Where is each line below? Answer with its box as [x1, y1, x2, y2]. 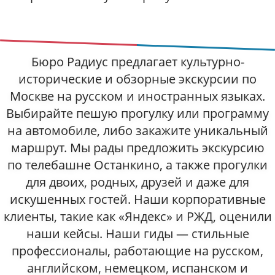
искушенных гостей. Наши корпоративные [9, 191, 266, 208]
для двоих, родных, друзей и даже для [26, 174, 249, 191]
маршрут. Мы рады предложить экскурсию [10, 139, 265, 157]
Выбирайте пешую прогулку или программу [6, 105, 269, 122]
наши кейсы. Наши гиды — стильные [26, 225, 249, 242]
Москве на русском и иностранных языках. [10, 88, 265, 105]
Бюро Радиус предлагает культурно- [31, 53, 244, 71]
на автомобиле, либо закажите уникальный [7, 122, 268, 139]
